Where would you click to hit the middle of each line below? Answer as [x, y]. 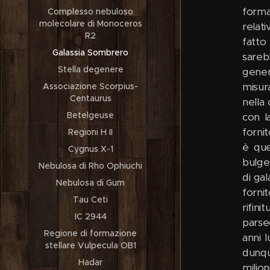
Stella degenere [90, 69]
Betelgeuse [90, 115]
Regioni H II [90, 132]
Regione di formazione [90, 233]
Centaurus [90, 98]
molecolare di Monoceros [90, 24]
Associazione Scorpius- [90, 86]
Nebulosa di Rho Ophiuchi [90, 166]
